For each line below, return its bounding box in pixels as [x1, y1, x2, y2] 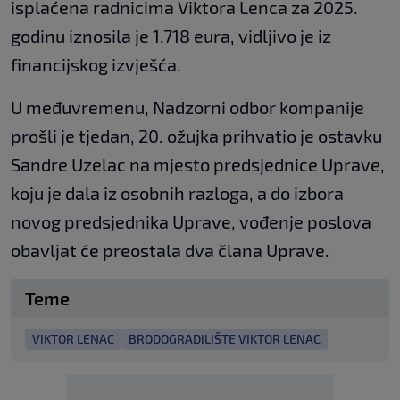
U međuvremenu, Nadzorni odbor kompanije [11, 96, 364, 119]
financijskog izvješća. [11, 54, 181, 76]
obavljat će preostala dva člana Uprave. [11, 239, 329, 262]
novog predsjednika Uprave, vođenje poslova [11, 211, 371, 233]
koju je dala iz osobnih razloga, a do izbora [11, 182, 344, 204]
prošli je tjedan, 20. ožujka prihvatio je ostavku [11, 125, 382, 147]
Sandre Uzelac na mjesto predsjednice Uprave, [11, 154, 385, 176]
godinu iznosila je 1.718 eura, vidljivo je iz [11, 25, 331, 47]
